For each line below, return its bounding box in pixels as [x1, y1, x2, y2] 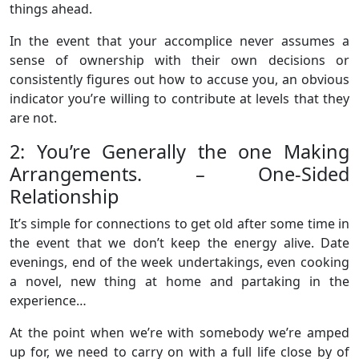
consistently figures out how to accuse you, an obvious [10, 70, 349, 88]
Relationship [10, 183, 119, 209]
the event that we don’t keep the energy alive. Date [10, 233, 349, 252]
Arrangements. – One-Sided [10, 160, 349, 187]
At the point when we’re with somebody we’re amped [10, 323, 349, 341]
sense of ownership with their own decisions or [10, 50, 349, 69]
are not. [10, 108, 57, 127]
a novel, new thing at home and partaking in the [10, 272, 349, 290]
